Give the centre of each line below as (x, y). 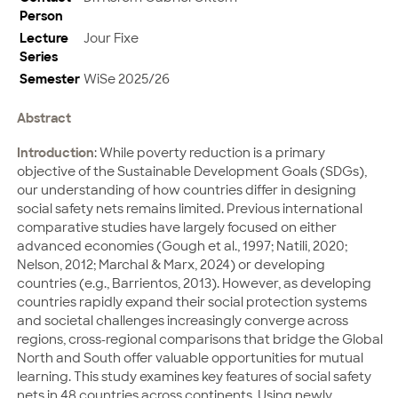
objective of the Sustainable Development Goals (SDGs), (192, 171)
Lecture (44, 37)
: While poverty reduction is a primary (210, 152)
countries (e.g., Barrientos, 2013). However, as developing (194, 283)
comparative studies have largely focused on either (177, 227)
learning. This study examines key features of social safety (194, 376)
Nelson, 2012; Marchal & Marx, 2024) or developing (171, 264)
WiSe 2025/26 (127, 78)
